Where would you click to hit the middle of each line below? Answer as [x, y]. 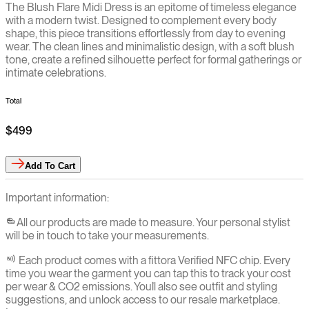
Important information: [57, 197]
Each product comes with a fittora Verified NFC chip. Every [154, 260]
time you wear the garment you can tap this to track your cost [148, 273]
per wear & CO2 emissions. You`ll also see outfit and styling [141, 286]
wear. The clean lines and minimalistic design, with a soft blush [150, 47]
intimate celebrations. [56, 73]
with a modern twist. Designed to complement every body [141, 21]
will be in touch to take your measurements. [107, 235]
